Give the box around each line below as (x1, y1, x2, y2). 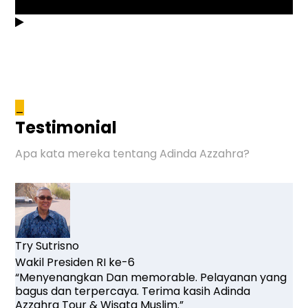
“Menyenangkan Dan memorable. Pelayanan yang (15, 269, 287, 285)
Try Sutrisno (15, 237, 80, 254)
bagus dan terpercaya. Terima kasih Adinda (15, 283, 251, 299)
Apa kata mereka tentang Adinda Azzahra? (15, 145, 250, 162)
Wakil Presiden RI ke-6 (15, 254, 135, 270)
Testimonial (15, 115, 118, 139)
